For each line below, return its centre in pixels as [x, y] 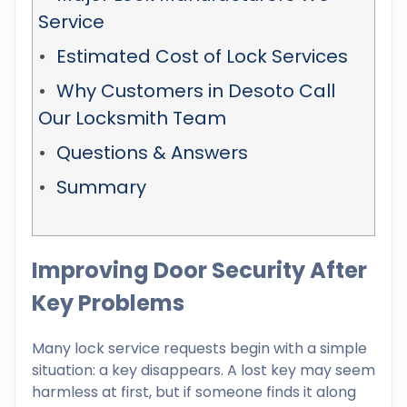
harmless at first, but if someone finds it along [194, 392]
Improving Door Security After [199, 270]
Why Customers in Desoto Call [196, 91]
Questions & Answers [152, 153]
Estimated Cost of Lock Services [202, 56]
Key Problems [108, 303]
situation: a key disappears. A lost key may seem [203, 370]
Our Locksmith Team [132, 118]
